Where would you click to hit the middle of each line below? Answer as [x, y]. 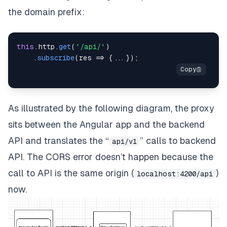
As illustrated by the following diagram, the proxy [111, 108]
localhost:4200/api [175, 174]
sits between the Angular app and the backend [106, 125]
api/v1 [124, 142]
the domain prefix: [46, 12]
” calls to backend [178, 141]
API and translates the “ [59, 141]
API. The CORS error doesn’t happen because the [111, 157]
